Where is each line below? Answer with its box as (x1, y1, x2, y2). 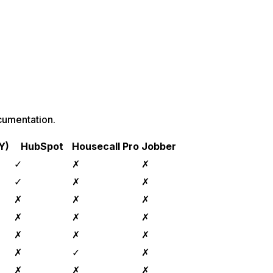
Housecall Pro (72, 140, 139, 153)
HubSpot (20, 140, 63, 153)
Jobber (141, 140, 176, 153)
